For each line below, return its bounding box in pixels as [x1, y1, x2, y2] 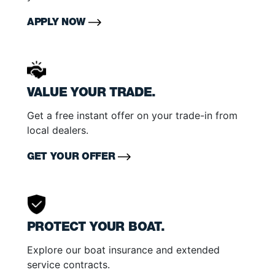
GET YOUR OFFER [27, 153, 118, 163]
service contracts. [27, 258, 110, 271]
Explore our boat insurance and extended [27, 244, 220, 257]
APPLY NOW [27, 18, 88, 29]
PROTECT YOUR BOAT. [27, 222, 165, 235]
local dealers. [27, 124, 88, 137]
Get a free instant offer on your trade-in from [27, 109, 238, 122]
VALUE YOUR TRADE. [27, 88, 156, 101]
